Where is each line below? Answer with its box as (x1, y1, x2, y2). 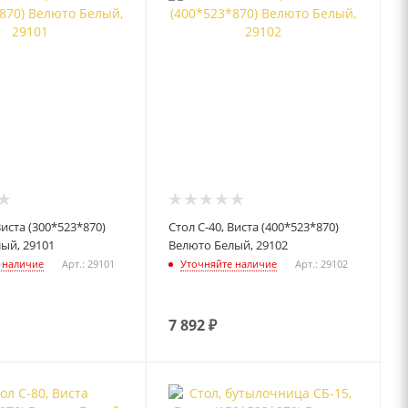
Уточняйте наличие (180, 256, 278, 270)
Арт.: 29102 (295, 256, 349, 270)
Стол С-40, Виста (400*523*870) (168, 218, 340, 235)
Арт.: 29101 (61, 256, 115, 270)
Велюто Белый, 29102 (168, 236, 289, 253)
